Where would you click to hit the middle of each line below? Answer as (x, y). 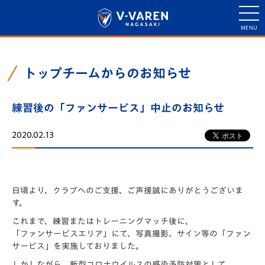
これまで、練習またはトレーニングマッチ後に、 (103, 221)
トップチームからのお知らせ (107, 73)
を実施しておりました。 (98, 246)
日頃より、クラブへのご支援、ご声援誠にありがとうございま (127, 190)
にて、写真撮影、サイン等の (164, 234)
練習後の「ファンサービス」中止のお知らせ (118, 108)
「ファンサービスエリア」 (62, 234)
